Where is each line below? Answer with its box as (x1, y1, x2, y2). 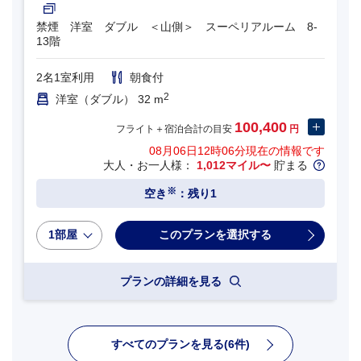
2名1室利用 (36, 71, 94, 85)
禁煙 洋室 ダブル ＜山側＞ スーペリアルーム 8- (36, 20, 317, 34)
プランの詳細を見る (120, 274, 225, 288)
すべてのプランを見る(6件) (111, 337, 250, 351)
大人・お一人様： (103, 159, 197, 172)
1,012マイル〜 (197, 159, 271, 172)
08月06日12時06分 (149, 144, 246, 158)
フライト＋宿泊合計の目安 (116, 123, 234, 135)
